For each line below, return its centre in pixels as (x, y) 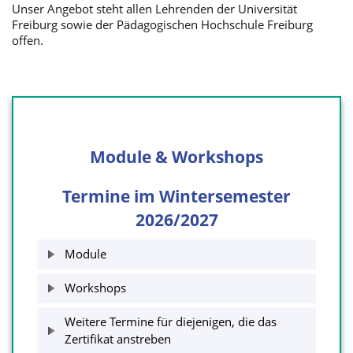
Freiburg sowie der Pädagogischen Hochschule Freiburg (162, 25)
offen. (29, 41)
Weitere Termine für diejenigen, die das (171, 322)
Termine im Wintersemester (176, 196)
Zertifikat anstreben (118, 339)
